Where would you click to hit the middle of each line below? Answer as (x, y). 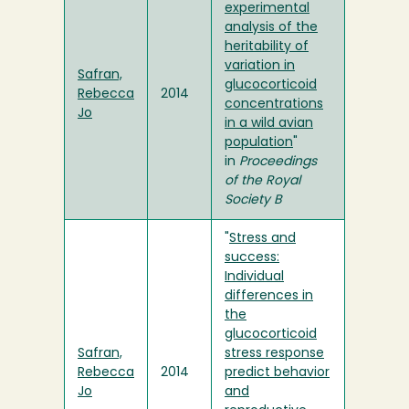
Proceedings (278, 163)
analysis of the (271, 28)
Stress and (262, 239)
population (259, 143)
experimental (267, 9)
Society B (253, 201)
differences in (269, 297)
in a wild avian (269, 124)
